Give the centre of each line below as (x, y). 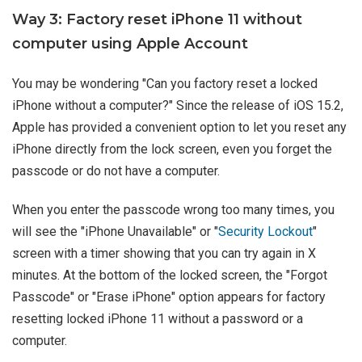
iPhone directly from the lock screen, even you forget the (172, 149)
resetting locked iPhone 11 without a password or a (158, 318)
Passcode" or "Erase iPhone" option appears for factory (169, 297)
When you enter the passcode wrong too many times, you (173, 209)
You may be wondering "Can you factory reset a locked (165, 83)
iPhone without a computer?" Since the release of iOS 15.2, (178, 105)
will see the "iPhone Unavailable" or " (115, 231)
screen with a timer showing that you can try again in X (164, 253)
